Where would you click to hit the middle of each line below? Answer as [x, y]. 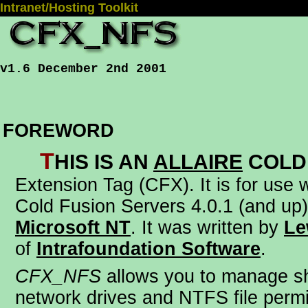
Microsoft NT [73, 228]
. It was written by [207, 228]
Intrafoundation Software [148, 249]
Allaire [198, 162]
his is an [104, 162]
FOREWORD [58, 131]
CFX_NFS [58, 276]
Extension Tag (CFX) [102, 185]
